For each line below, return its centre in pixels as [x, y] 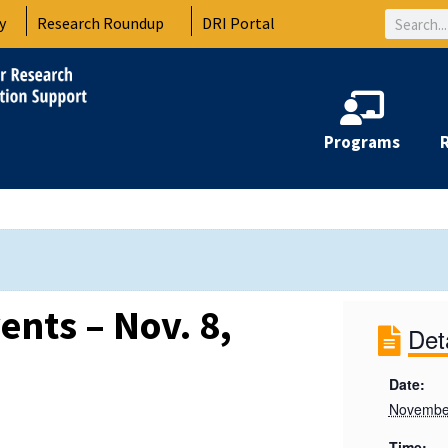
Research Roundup [101, 22]
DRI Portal [239, 22]
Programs [362, 141]
